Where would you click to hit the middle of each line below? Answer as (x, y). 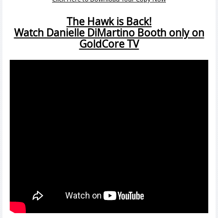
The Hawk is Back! (109, 22)
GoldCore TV (109, 44)
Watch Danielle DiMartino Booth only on (109, 33)
